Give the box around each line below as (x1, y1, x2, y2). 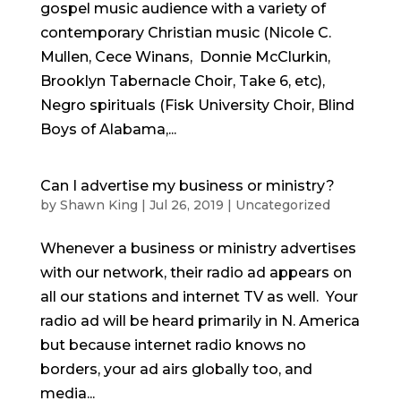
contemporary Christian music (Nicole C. (39, 24, 331, 41)
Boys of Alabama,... (39, 121, 176, 138)
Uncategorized (235, 197, 330, 213)
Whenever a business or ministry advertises (39, 240, 356, 257)
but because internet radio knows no (39, 337, 306, 354)
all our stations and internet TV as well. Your (39, 288, 358, 305)
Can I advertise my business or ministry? (39, 177, 335, 194)
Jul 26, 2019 (149, 197, 224, 213)
